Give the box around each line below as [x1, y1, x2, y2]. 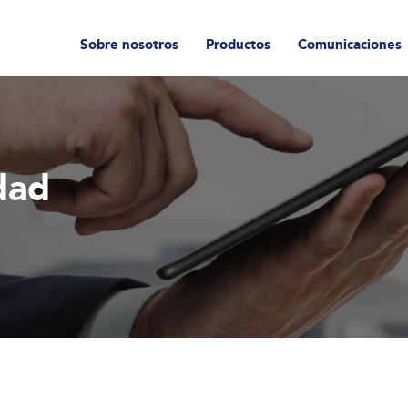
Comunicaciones [298, 36, 402, 53]
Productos [206, 36, 270, 53]
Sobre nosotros [80, 36, 178, 53]
